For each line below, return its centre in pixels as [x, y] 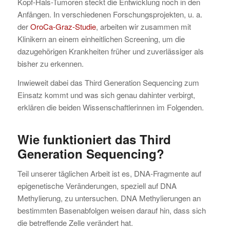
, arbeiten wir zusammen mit [143, 27]
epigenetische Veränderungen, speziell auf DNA [97, 185]
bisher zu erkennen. [50, 64]
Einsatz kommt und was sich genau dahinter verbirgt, [106, 95]
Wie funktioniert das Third [94, 139]
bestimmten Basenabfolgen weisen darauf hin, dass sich [111, 210]
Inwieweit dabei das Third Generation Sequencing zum [108, 82]
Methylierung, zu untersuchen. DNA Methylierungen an [109, 198]
